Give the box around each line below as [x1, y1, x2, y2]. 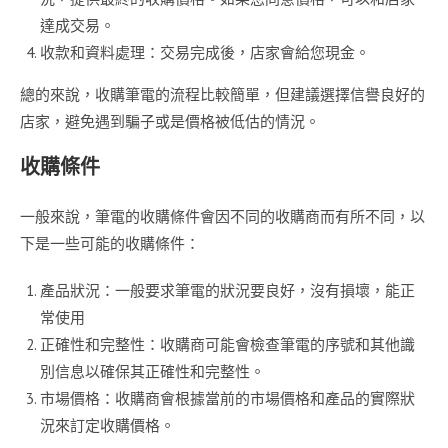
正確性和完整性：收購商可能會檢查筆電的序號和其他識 [40, 335, 415, 355]
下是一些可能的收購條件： [20, 234, 200, 254]
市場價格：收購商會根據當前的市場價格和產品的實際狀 [40, 389, 415, 409]
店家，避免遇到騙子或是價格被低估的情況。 [20, 112, 320, 132]
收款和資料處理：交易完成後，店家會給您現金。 [40, 43, 370, 63]
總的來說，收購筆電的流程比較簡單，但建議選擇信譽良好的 [20, 85, 425, 105]
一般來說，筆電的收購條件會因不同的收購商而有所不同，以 [20, 207, 425, 227]
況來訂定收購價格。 [40, 416, 175, 436]
